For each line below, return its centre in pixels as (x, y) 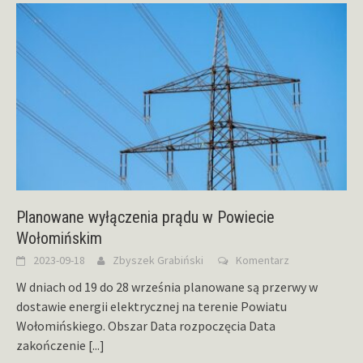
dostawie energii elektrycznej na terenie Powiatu (152, 307)
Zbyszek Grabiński (158, 261)
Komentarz (263, 261)
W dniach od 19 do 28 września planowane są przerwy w (167, 287)
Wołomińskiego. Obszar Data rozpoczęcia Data (146, 326)
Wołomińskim (59, 239)
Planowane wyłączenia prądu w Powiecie (145, 218)
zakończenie (52, 346)
